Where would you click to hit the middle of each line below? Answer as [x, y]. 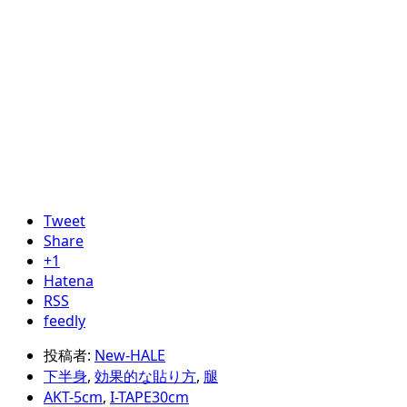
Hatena [69, 281]
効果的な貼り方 [145, 377]
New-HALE [130, 356]
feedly [65, 321]
